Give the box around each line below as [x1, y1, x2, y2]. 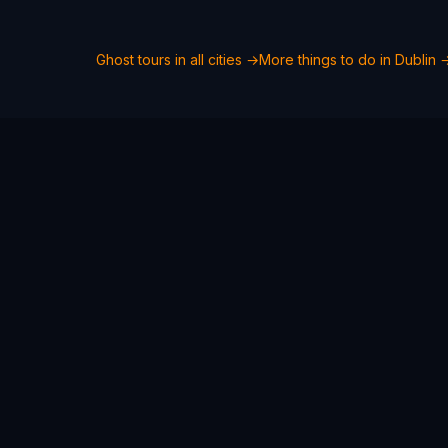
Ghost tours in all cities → [96, 50, 259, 68]
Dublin [395, 50, 436, 68]
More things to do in [259, 50, 395, 68]
